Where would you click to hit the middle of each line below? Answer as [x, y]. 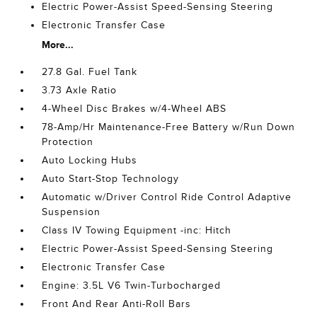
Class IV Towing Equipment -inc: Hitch [137, 230]
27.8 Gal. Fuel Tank [90, 72]
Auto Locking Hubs [90, 160]
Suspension [71, 212]
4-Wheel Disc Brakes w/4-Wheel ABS [134, 109]
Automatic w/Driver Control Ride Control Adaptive [167, 197]
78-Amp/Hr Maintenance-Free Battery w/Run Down [169, 127]
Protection [68, 142]
